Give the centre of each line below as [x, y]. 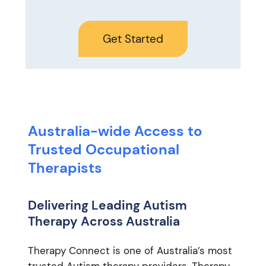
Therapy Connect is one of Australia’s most [130, 250]
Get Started [133, 39]
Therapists [65, 167]
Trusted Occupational [103, 149]
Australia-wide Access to [115, 131]
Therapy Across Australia [104, 222]
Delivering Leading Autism [107, 206]
